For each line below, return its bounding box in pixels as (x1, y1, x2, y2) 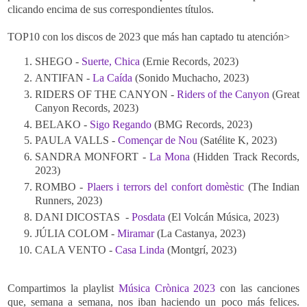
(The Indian (244, 181, 300, 193)
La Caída (93, 71, 132, 84)
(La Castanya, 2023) (154, 228, 245, 240)
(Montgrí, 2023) (164, 244, 236, 256)
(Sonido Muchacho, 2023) (132, 71, 249, 84)
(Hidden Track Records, (190, 151, 300, 163)
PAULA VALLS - (35, 134, 118, 147)
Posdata (132, 211, 165, 223)
